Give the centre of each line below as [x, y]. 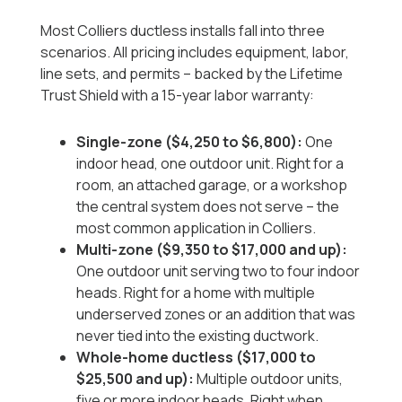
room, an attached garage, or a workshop [212, 185]
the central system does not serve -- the [208, 207]
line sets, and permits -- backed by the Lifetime [192, 74]
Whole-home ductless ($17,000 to [197, 358]
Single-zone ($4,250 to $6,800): [191, 142]
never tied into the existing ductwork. [198, 336]
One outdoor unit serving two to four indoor [218, 271]
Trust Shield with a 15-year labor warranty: [178, 96]
